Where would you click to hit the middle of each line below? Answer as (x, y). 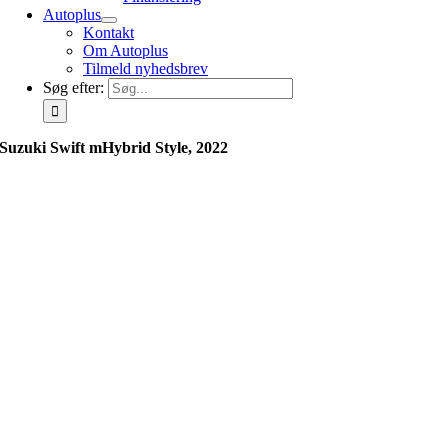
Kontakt (108, 32)
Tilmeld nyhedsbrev (145, 68)
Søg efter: (73, 87)
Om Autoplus (125, 50)
